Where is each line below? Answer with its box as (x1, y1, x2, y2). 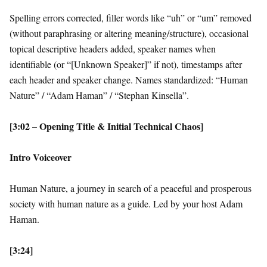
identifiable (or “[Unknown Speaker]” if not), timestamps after (10, 58, 242, 71)
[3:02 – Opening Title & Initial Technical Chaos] (10, 119, 203, 133)
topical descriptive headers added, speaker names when (10, 42, 216, 55)
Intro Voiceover (10, 150, 72, 164)
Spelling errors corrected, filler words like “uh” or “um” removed (10, 11, 252, 24)
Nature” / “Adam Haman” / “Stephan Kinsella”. (10, 89, 189, 102)
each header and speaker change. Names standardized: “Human (10, 73, 248, 86)
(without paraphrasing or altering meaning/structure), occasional (10, 27, 249, 40)
